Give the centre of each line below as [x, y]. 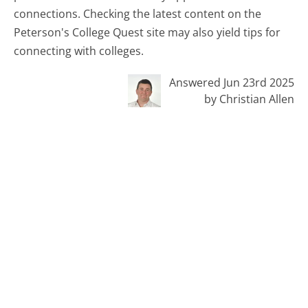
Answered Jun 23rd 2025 [231, 82]
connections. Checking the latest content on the [138, 14]
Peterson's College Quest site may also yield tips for [147, 33]
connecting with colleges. [79, 51]
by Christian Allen [249, 99]
